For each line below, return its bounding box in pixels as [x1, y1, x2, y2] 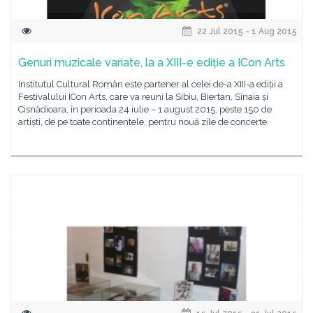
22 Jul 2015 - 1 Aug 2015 [195, 27, 297, 36]
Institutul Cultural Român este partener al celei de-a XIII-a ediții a [18, 79, 283, 89]
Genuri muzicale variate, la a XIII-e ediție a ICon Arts [18, 56, 285, 69]
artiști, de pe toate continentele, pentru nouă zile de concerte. [18, 117, 269, 127]
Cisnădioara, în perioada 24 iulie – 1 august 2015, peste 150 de [18, 104, 272, 115]
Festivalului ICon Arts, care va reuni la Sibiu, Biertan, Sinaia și [18, 92, 268, 102]
